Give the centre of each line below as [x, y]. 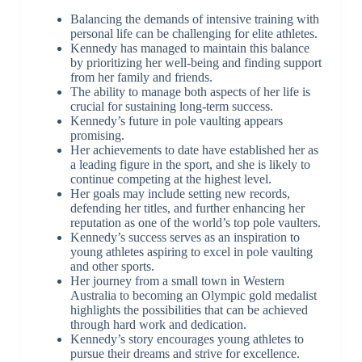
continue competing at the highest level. [170, 179]
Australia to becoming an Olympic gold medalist [193, 295]
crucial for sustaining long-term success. [171, 106]
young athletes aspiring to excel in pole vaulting [191, 251]
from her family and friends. [141, 77]
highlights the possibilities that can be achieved [189, 309]
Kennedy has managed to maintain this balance [189, 48]
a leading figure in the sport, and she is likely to [190, 164]
